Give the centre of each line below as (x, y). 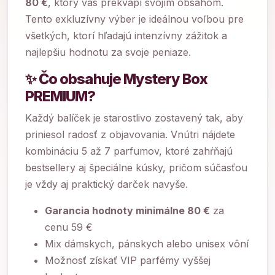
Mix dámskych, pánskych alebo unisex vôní (147, 244)
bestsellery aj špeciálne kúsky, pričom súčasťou (136, 168)
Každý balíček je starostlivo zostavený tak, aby (134, 118)
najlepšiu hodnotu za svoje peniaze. (108, 52)
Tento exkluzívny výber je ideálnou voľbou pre (134, 19)
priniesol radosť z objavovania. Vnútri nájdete (130, 134)
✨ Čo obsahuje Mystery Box (117, 79)
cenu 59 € (69, 227)
